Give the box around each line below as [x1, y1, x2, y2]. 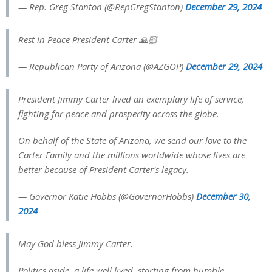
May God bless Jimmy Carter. [18, 237, 133, 250]
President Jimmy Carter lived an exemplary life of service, [18, 92, 244, 105]
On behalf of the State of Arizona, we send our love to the [18, 134, 246, 146]
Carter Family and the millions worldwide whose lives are [18, 148, 245, 161]
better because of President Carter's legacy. [18, 163, 189, 175]
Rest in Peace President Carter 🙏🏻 [18, 33, 157, 46]
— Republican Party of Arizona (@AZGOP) [18, 59, 186, 72]
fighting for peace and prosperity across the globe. [18, 107, 219, 120]
